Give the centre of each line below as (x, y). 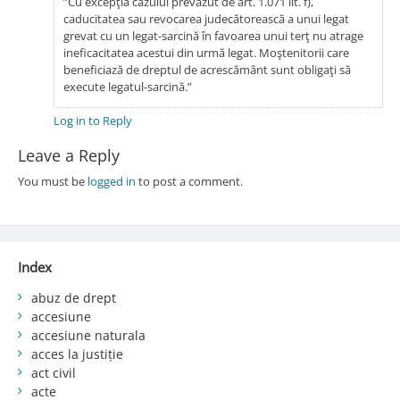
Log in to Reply (92, 120)
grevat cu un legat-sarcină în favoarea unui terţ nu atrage (213, 35)
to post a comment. (189, 181)
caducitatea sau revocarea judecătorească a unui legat (206, 18)
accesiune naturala (88, 335)
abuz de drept (73, 297)
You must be (52, 181)
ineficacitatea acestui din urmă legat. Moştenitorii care (206, 52)
